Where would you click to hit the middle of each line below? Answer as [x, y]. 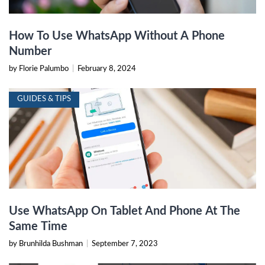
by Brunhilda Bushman [47, 244]
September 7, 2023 [125, 244]
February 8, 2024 [107, 69]
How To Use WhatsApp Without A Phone [117, 36]
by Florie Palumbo [40, 69]
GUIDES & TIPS [44, 99]
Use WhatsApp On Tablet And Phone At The [125, 211]
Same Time [38, 227]
